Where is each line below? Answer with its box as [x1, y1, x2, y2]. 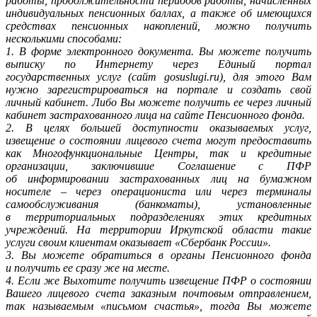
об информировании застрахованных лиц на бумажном [6, 172, 311, 185]
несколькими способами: [6, 32, 122, 45]
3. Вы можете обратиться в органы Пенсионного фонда [6, 248, 311, 261]
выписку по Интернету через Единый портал [6, 57, 311, 70]
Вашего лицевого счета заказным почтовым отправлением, [6, 287, 311, 299]
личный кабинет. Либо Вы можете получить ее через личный [6, 96, 311, 108]
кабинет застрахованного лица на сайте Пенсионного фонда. [6, 108, 305, 121]
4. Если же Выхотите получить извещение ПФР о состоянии [6, 274, 311, 287]
